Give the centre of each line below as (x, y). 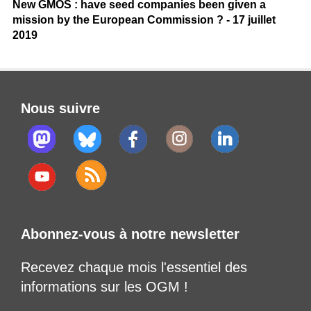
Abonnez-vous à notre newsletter (130, 234)
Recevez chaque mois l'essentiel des (134, 268)
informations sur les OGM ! (104, 287)
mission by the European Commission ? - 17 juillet (144, 20)
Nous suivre (60, 109)
